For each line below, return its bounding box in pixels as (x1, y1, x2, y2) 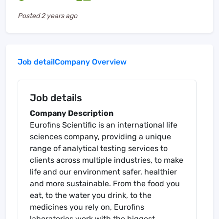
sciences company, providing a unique (30, 132, 171, 142)
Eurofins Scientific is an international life (30, 120, 177, 130)
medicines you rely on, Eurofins (30, 202, 144, 212)
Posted (18, 12, 41, 21)
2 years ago (41, 12, 77, 21)
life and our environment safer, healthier (30, 167, 177, 177)
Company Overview (55, 57, 127, 67)
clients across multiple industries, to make (30, 155, 183, 165)
